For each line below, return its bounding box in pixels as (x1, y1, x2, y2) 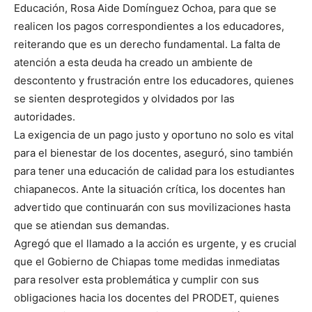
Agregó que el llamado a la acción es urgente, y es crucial (14, 237, 297, 251)
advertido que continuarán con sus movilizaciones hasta (14, 201, 290, 214)
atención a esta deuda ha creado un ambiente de (14, 56, 253, 70)
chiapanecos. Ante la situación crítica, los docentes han (14, 182, 286, 196)
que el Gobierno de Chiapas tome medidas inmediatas (14, 255, 280, 269)
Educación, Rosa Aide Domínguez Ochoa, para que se (14, 1, 276, 15)
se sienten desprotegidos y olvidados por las (14, 92, 235, 106)
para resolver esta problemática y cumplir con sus (14, 273, 259, 287)
